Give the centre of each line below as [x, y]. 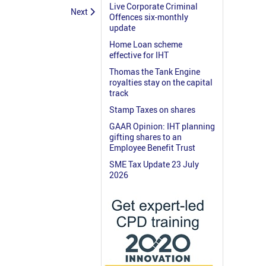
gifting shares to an [145, 137]
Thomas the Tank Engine [155, 72]
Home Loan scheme [146, 45]
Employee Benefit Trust [152, 148]
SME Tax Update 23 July [154, 164]
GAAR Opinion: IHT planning [162, 126]
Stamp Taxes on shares [152, 110]
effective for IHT [139, 55]
